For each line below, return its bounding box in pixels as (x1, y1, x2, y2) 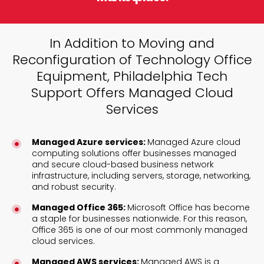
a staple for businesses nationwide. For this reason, (31, 212, 247, 225)
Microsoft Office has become (127, 201, 250, 213)
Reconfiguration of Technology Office (12, 50, 252, 69)
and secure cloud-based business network (31, 158, 214, 170)
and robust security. (31, 180, 116, 193)
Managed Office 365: (31, 201, 127, 213)
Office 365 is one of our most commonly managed (31, 223, 247, 236)
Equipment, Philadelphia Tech (37, 67, 227, 85)
